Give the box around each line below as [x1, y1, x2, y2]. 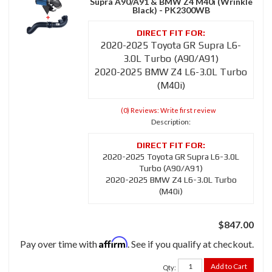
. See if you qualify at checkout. [127, 238, 254, 250]
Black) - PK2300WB [132, 5, 210, 16]
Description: [151, 117, 191, 127]
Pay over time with [20, 238, 99, 250]
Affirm [99, 236, 127, 249]
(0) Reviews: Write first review [120, 106, 216, 115]
